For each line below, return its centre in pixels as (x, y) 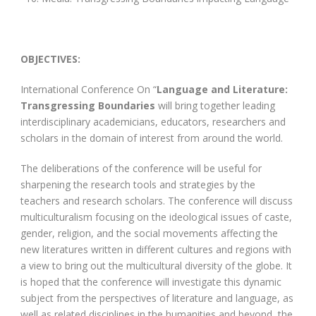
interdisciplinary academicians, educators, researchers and (153, 121)
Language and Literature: (222, 89)
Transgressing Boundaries (88, 105)
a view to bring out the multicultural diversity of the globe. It (156, 265)
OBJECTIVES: (50, 59)
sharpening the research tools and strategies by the (138, 184)
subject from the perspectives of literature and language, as (157, 298)
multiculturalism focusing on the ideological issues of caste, (156, 217)
